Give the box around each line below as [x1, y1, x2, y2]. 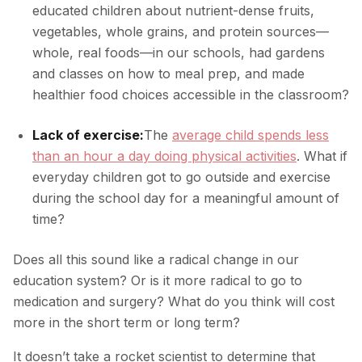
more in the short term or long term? [13, 314, 240, 330]
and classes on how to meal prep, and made [32, 65, 305, 82]
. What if [297, 148, 347, 164]
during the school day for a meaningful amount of [32, 190, 339, 206]
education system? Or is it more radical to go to [13, 272, 302, 288]
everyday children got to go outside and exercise [32, 169, 330, 185]
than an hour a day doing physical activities [32, 148, 297, 164]
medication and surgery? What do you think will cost [13, 293, 335, 309]
